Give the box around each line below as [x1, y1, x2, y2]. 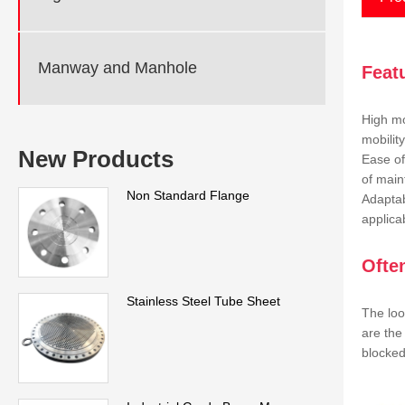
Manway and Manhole [38, 59, 197, 78]
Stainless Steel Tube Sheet [127, 293, 280, 308]
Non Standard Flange [127, 187, 250, 202]
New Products [18, 145, 174, 173]
